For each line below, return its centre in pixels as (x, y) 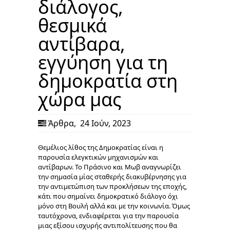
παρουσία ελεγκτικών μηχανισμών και (98, 157)
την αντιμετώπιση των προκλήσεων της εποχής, (112, 186)
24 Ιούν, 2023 (104, 123)
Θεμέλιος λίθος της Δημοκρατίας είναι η (101, 147)
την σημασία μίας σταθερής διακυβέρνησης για (112, 176)
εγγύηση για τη (103, 62)
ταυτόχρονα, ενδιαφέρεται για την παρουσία (108, 215)
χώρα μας (80, 99)
